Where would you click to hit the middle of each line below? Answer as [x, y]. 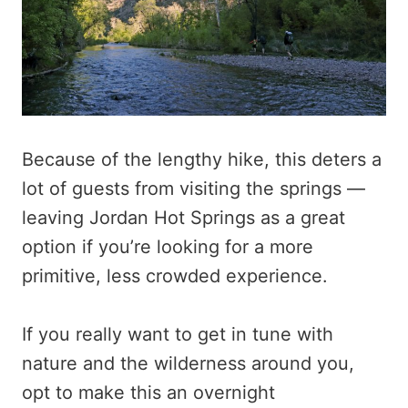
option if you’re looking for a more [168, 246]
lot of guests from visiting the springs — [194, 188]
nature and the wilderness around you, [188, 363]
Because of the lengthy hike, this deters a [202, 159]
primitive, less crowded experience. [175, 275]
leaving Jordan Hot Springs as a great [184, 217]
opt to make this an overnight [148, 392]
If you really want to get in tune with [178, 334]
